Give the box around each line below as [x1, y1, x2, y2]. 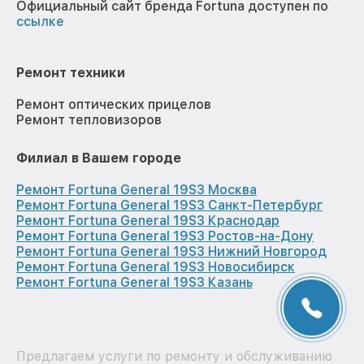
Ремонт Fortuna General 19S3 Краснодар [16, 212, 279, 228]
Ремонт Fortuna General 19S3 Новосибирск [16, 258, 295, 275]
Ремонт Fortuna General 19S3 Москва [16, 181, 257, 197]
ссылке [16, 13, 64, 29]
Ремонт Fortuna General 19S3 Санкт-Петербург [16, 197, 323, 213]
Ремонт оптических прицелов [16, 96, 211, 112]
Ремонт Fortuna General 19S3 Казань [16, 274, 253, 290]
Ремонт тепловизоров [16, 111, 162, 128]
